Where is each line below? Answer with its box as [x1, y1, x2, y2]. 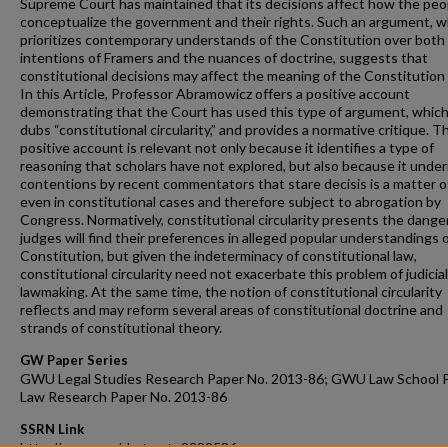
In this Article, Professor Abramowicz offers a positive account [20, 84, 410, 102]
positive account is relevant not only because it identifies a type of [20, 138, 434, 156]
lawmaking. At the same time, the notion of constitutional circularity [20, 282, 442, 300]
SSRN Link [20, 420, 84, 437]
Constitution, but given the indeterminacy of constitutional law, [20, 246, 417, 264]
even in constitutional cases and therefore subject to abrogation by [20, 192, 441, 210]
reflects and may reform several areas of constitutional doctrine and [20, 300, 443, 318]
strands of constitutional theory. [20, 318, 222, 336]
